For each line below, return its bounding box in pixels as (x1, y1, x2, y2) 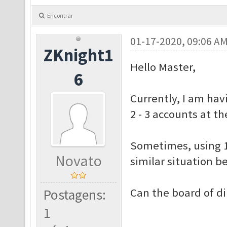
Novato (55, 152, 102, 170)
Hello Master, (130, 60, 196, 74)
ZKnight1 (44, 44, 114, 66)
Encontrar (47, 12, 73, 19)
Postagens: (44, 186, 106, 204)
